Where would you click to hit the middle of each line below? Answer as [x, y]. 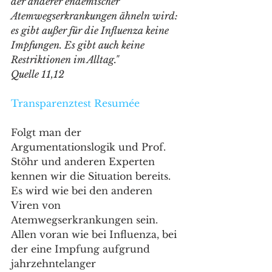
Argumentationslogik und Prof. [90, 147]
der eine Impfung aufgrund [82, 249]
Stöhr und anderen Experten [84, 161]
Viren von [37, 205]
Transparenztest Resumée [77, 103]
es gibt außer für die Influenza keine [91, 30]
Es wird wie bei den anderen [83, 191]
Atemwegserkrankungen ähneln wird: [96, 16]
